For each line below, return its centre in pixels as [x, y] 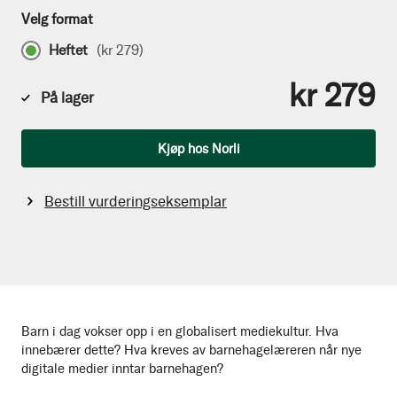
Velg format [57, 19]
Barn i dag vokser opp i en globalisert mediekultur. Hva [180, 332]
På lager [67, 97]
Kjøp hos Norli [198, 148]
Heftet [68, 51]
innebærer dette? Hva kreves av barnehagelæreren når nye [191, 350]
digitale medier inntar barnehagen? [122, 369]
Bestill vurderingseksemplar [136, 202]
